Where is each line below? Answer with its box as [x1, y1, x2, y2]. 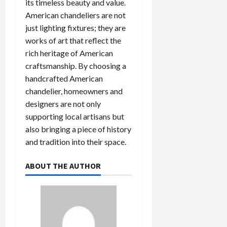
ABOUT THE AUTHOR [25, 160, 101, 171]
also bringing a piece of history [25, 124, 131, 134]
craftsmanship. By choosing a [25, 60, 126, 70]
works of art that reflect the [25, 35, 121, 45]
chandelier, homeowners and [25, 86, 123, 96]
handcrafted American [25, 73, 103, 83]
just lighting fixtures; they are [25, 22, 126, 32]
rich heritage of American [25, 48, 113, 58]
